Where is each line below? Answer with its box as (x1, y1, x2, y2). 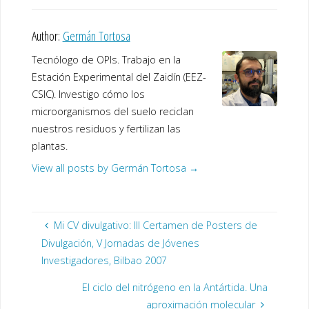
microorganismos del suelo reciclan (31, 104, 194, 118)
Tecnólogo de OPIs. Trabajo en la (31, 52, 181, 66)
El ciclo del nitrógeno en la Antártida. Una (82, 281, 268, 295)
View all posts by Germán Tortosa (31, 161, 189, 175)
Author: (31, 27, 63, 45)
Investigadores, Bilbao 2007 (41, 253, 167, 267)
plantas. (31, 139, 68, 152)
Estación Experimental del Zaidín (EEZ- (31, 70, 206, 83)
